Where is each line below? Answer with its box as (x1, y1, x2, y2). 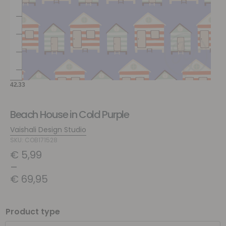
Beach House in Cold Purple (10, 107, 129, 122)
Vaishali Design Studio (10, 125, 86, 135)
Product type (6, 206, 60, 217)
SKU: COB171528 (10, 136, 58, 144)
